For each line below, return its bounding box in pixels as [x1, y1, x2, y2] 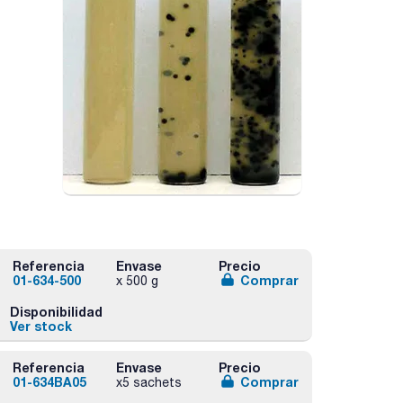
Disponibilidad [9, 303, 103, 319]
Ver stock [9, 318, 72, 334]
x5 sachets [115, 374, 182, 390]
